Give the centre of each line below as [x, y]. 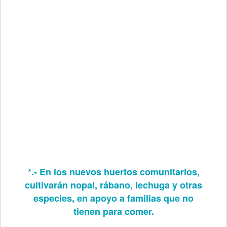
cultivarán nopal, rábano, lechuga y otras [113, 185]
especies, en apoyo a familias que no [113, 198]
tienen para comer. [113, 211]
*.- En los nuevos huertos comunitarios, [113, 172]
